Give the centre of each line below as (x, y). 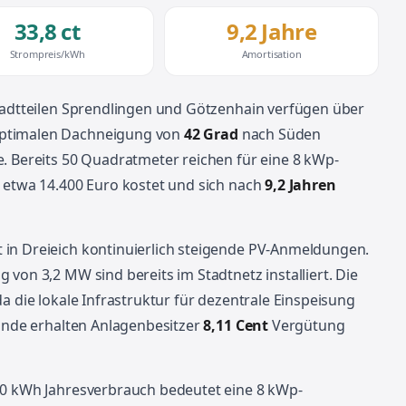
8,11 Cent (236, 325)
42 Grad (211, 134)
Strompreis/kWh (47, 54)
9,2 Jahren (300, 185)
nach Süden (280, 134)
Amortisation (271, 54)
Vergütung (307, 325)
